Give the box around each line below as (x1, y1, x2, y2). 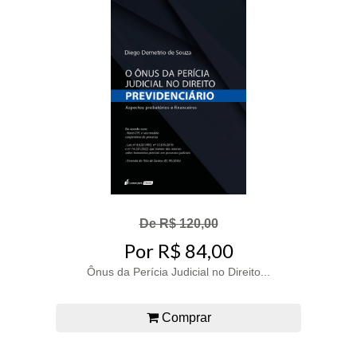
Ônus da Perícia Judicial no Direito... (87, 265, 270, 278)
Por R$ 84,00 (124, 238, 233, 262)
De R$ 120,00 (139, 217, 218, 231)
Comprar (158, 310, 211, 324)
